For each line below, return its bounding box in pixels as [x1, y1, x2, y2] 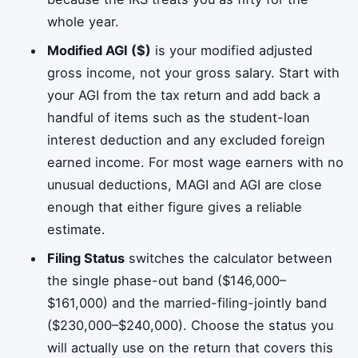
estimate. [47, 221, 106, 237]
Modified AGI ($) [47, 42, 152, 58]
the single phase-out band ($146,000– [47, 272, 287, 288]
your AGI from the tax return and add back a [47, 86, 321, 103]
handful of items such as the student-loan [47, 109, 311, 125]
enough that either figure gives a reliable [47, 198, 303, 215]
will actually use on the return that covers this [47, 339, 334, 356]
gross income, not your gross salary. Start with [47, 64, 340, 81]
